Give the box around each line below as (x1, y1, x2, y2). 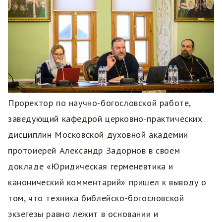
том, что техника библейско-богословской (8, 192, 184, 204)
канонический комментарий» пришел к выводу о (8, 176, 207, 188)
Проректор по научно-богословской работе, (8, 97, 191, 109)
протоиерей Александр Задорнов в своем (8, 145, 180, 157)
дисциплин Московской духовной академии (8, 129, 188, 141)
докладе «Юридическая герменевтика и (8, 161, 173, 172)
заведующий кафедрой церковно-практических (8, 113, 203, 125)
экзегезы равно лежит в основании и (8, 208, 159, 220)
